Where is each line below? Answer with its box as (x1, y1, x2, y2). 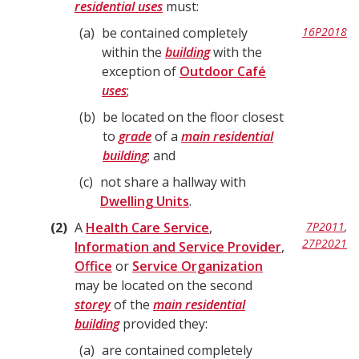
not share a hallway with (100, 173, 246, 191)
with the (210, 43, 262, 61)
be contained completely (102, 24, 248, 42)
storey (75, 296, 111, 313)
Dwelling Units (100, 192, 189, 210)
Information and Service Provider (75, 238, 281, 256)
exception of (102, 63, 179, 80)
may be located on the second (75, 276, 252, 294)
